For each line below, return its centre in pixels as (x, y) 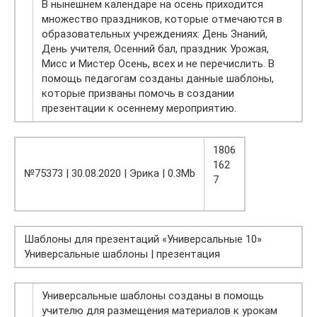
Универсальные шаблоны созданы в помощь (153, 296)
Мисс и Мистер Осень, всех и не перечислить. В (158, 64)
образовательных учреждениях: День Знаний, (155, 34)
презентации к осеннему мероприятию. (139, 109)
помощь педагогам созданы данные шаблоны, (158, 79)
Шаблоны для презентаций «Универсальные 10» (143, 240)
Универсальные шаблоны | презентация (122, 254)
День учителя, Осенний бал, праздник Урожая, (155, 49)
